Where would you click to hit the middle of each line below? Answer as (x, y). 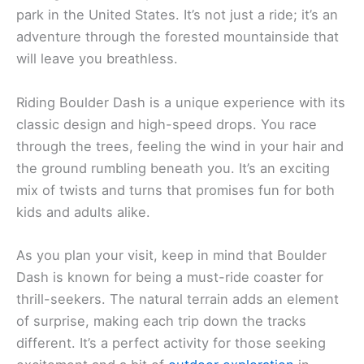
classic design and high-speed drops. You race (167, 124)
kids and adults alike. (83, 212)
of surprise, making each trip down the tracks (161, 321)
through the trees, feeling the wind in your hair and (180, 146)
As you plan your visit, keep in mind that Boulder (171, 255)
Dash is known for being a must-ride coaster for (170, 277)
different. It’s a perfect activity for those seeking (171, 342)
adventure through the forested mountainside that (178, 37)
